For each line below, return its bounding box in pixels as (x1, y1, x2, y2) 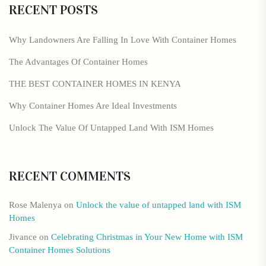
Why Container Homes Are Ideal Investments (9, 101, 177, 111)
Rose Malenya (9, 200, 62, 210)
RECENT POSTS (9, 2, 98, 18)
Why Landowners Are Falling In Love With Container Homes (9, 35, 236, 45)
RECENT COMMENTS (9, 168, 131, 185)
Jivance (9, 232, 37, 242)
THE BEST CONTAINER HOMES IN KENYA (9, 79, 181, 89)
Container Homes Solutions (9, 245, 110, 255)
